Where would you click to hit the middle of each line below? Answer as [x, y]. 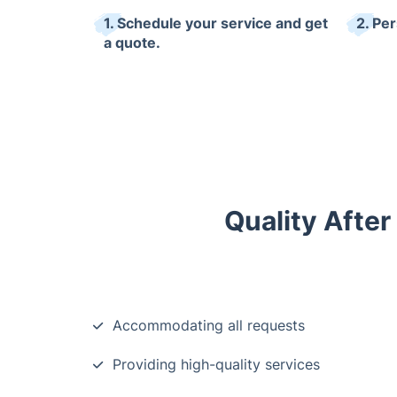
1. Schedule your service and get [216, 23]
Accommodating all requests [209, 326]
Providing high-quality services [216, 365]
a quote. [132, 43]
